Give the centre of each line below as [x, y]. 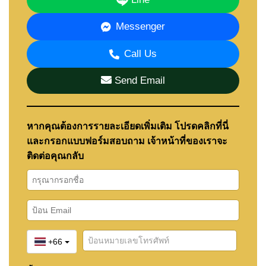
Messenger [140, 26]
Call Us [140, 53]
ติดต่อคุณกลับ [55, 156]
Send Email [138, 80]
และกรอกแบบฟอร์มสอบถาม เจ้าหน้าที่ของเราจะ [127, 141]
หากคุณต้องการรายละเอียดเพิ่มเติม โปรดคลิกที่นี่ [128, 126]
